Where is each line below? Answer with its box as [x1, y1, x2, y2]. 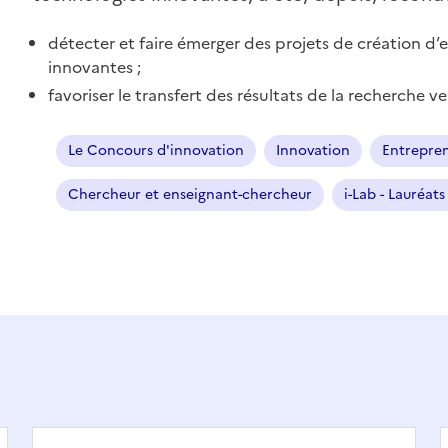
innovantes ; [48, 55, 141, 80]
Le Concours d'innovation [68, 140, 244, 162]
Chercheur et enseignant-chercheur [68, 184, 312, 206]
